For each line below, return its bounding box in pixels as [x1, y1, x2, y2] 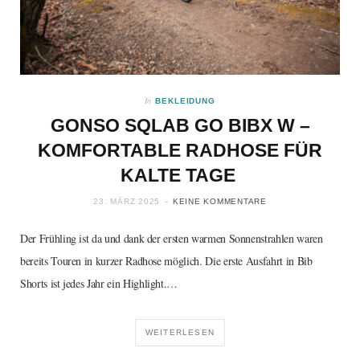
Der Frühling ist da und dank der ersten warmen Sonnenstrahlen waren [20, 230, 323, 246]
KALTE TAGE [120, 164, 240, 186]
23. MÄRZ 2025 [93, 196, 160, 206]
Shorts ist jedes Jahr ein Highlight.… [20, 275, 178, 291]
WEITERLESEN [145, 327, 215, 337]
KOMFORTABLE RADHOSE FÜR [38, 139, 322, 161]
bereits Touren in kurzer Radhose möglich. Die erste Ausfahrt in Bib [20, 252, 313, 268]
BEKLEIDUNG [155, 96, 215, 105]
